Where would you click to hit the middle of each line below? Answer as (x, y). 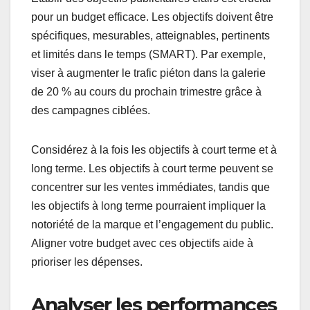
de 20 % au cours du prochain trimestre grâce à (146, 92)
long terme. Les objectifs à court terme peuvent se (152, 169)
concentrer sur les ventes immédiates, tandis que (151, 188)
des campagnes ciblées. (91, 111)
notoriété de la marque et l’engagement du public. (152, 225)
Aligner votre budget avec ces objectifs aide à (142, 244)
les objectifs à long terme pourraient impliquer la (148, 206)
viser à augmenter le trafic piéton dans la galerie (148, 73)
